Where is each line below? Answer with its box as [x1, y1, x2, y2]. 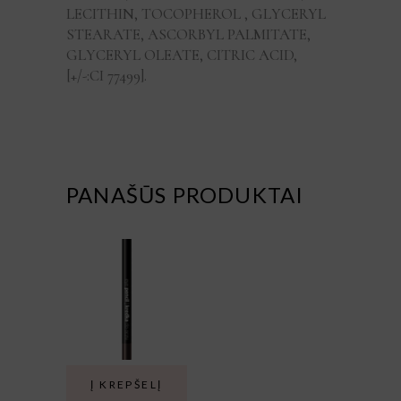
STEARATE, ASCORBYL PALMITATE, [66, 25, 311, 45]
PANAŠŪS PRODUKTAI [66, 182, 304, 209]
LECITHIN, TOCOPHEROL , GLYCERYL [66, 4, 326, 24]
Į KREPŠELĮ [90, 378, 163, 392]
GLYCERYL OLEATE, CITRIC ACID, [66, 46, 297, 65]
